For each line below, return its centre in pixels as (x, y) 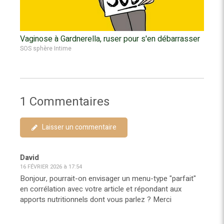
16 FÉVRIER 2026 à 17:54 (51, 167)
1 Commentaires (65, 102)
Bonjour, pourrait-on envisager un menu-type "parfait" (108, 179)
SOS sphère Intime (46, 49)
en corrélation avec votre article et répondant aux (101, 189)
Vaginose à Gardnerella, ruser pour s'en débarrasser (110, 39)
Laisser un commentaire (79, 127)
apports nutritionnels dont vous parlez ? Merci (96, 200)
